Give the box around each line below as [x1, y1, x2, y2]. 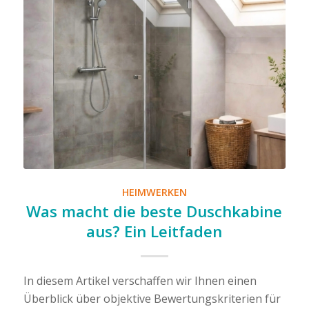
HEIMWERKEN [121, 186, 187, 199]
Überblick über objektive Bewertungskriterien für [23, 291, 281, 307]
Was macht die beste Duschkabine [26, 201, 283, 223]
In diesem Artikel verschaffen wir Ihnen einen [23, 273, 257, 289]
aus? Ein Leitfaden [86, 221, 223, 243]
